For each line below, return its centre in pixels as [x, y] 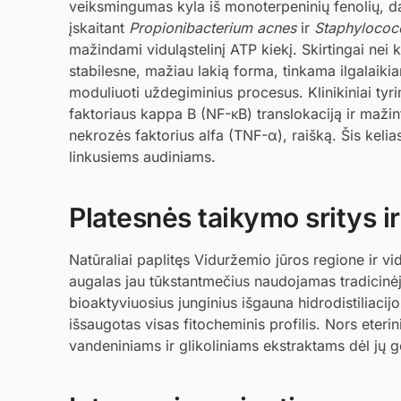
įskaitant [99, 27]
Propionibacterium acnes [213, 27]
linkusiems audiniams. [142, 156]
